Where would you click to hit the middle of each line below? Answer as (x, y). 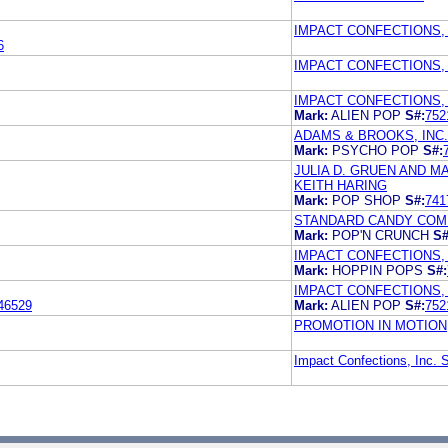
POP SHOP (368, 200)
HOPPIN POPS (379, 270)
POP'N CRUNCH (382, 235)
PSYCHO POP (377, 150)
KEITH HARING (340, 185)
